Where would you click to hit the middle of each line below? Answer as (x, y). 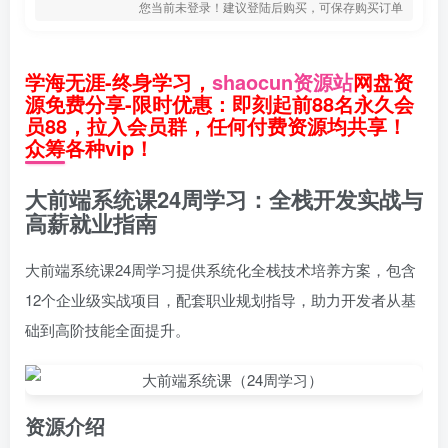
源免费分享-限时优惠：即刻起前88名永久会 (219, 103)
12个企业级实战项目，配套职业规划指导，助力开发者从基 (220, 299)
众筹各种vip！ (89, 147)
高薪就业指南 (91, 223)
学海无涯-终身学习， (118, 81)
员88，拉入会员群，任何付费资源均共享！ (216, 125)
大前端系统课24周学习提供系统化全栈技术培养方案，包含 (220, 269)
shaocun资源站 (282, 81)
